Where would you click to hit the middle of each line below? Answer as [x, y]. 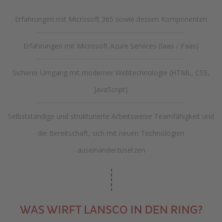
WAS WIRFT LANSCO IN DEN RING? [111, 210]
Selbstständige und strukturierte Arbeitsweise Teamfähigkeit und [111, 116]
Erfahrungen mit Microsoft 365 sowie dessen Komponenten [111, 19]
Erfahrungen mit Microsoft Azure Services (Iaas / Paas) [111, 46]
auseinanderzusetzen [111, 150]
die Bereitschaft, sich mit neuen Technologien [111, 133]
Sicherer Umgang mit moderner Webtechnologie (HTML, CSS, [111, 73]
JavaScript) [111, 89]
